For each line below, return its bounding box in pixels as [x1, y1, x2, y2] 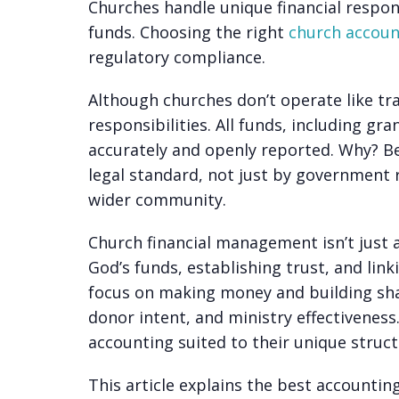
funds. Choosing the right [87, 21, 284, 44]
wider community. [87, 189, 226, 211]
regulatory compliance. [87, 46, 265, 69]
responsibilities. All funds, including [87, 114, 366, 136]
